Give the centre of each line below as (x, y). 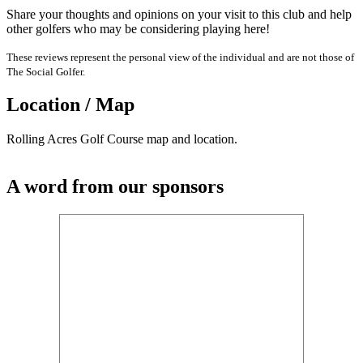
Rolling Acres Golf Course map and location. (122, 139)
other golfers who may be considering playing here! (138, 28)
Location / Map (70, 105)
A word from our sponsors (115, 187)
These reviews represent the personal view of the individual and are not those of (180, 57)
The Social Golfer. (46, 71)
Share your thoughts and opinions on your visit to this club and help (179, 14)
